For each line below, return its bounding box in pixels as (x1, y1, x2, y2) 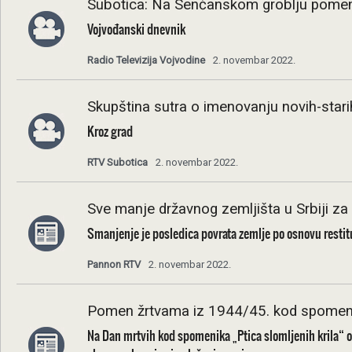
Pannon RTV (87, 258, 141, 270)
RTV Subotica (87, 156, 148, 168)
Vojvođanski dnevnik (87, 20, 185, 38)
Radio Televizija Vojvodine (87, 54, 205, 66)
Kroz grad (87, 122, 133, 141)
